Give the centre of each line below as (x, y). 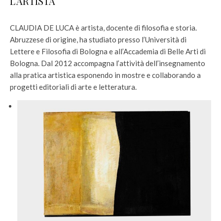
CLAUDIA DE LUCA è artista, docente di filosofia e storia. (103, 28)
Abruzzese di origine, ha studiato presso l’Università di (98, 39)
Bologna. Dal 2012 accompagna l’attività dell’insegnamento (108, 63)
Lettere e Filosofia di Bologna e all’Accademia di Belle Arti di (108, 51)
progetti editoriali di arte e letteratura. (73, 87)
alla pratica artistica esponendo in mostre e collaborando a (105, 75)
